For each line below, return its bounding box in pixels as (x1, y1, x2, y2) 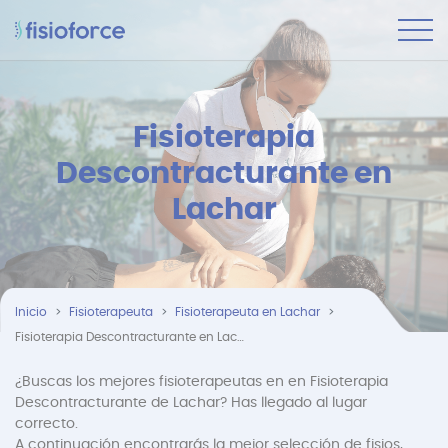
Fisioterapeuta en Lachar (175, 306, 320, 318)
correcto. (15, 417, 78, 431)
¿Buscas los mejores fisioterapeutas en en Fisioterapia (15, 375, 388, 389)
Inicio (15, 306, 47, 318)
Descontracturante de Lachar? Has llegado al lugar (15, 396, 367, 410)
